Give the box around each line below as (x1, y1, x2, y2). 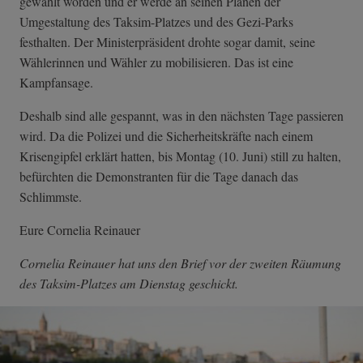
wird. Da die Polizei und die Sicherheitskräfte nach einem (19, 127, 313, 145)
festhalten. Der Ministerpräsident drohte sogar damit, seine (19, 33, 315, 51)
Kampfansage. (19, 74, 93, 92)
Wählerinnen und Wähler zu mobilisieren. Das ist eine (19, 53, 293, 71)
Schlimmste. (19, 188, 82, 206)
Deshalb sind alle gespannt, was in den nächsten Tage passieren (19, 107, 344, 125)
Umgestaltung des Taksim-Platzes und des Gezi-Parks (19, 13, 293, 31)
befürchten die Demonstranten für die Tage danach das (19, 168, 298, 186)
